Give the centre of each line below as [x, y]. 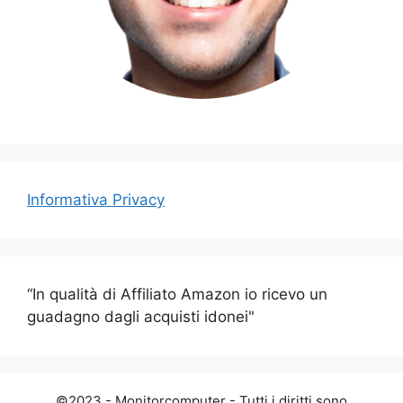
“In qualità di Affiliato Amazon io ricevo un [177, 294]
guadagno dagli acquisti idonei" [141, 316]
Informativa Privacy [96, 199]
